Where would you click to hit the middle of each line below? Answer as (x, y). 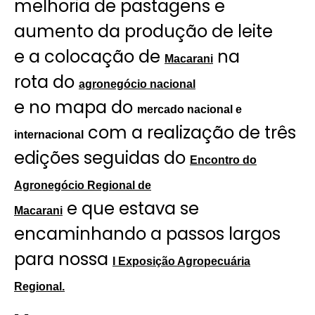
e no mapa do (76, 108)
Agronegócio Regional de (83, 186)
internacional (49, 135)
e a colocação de (89, 57)
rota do (46, 82)
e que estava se (131, 209)
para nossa (63, 259)
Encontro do (223, 160)
